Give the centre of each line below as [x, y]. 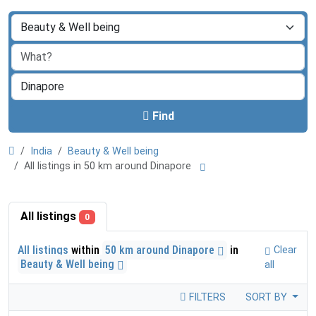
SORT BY [267, 297]
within [85, 250]
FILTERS [206, 297]
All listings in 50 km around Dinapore [110, 166]
